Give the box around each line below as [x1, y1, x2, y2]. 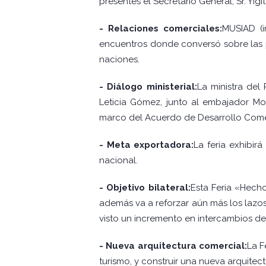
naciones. [99, 54, 140, 65]
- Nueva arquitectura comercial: [99, 240, 247, 252]
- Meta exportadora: [99, 140, 194, 151]
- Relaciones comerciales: [99, 23, 222, 34]
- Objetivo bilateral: [99, 182, 191, 194]
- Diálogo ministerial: [99, 81, 197, 93]
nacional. [99, 155, 138, 166]
